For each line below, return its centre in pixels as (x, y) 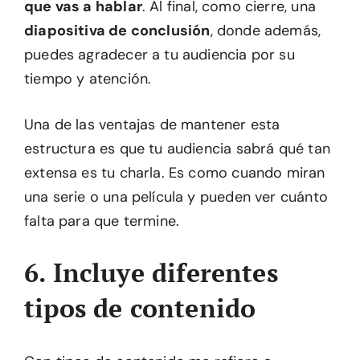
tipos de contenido (140, 308)
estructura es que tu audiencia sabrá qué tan (177, 149)
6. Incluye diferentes (151, 272)
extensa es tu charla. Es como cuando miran (175, 173)
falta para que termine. (102, 221)
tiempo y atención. (88, 79)
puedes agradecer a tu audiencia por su (160, 55)
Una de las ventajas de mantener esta (152, 125)
